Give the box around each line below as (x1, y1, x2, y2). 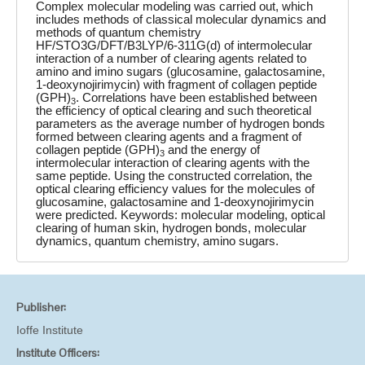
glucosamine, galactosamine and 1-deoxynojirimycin (36, 195, 314, 209)
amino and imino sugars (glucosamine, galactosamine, (36, 64, 326, 78)
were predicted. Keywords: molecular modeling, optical (36, 208, 326, 222)
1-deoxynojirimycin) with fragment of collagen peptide (36, 77, 318, 91)
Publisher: (16, 300, 66, 315)
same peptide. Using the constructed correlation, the (36, 169, 313, 182)
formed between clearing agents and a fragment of (36, 130, 302, 143)
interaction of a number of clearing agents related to (36, 51, 307, 65)
